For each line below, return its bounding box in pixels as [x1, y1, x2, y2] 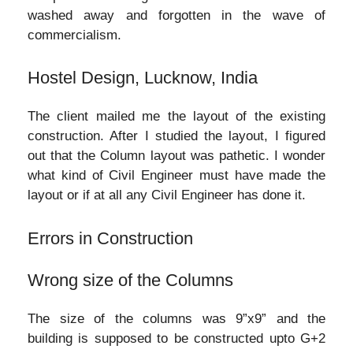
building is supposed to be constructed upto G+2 [28, 330, 325, 346]
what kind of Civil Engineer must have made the [28, 168, 325, 183]
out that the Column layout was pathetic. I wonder [28, 148, 325, 163]
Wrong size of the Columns [28, 269, 233, 290]
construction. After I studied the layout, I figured [28, 128, 325, 143]
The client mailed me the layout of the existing [28, 109, 325, 124]
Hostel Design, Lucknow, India [28, 68, 258, 87]
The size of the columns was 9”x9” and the [28, 310, 325, 326]
